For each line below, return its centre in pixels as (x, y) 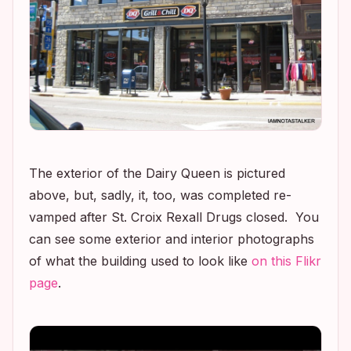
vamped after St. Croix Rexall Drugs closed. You (174, 217)
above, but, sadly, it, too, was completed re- (160, 195)
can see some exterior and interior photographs (172, 239)
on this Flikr (286, 261)
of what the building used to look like (140, 261)
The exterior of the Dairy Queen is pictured (157, 174)
